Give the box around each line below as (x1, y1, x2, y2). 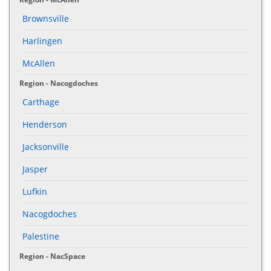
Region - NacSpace (19, 250, 85, 261)
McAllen (22, 57, 55, 69)
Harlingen (22, 34, 62, 47)
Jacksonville (22, 140, 69, 152)
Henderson (22, 118, 67, 130)
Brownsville (22, 12, 69, 24)
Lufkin (22, 185, 47, 197)
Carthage (22, 96, 59, 108)
